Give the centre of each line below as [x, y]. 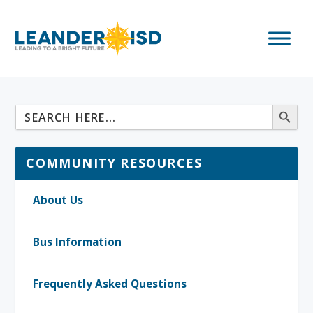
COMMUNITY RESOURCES [114, 163]
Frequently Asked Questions [110, 284]
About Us [58, 200]
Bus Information [78, 242]
